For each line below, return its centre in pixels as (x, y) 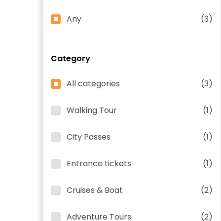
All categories (93, 84)
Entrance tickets (99, 164)
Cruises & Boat (95, 190)
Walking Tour (92, 110)
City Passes (89, 137)
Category (71, 58)
